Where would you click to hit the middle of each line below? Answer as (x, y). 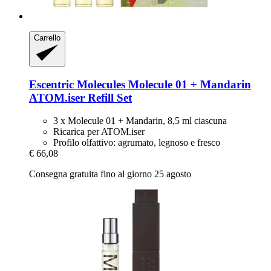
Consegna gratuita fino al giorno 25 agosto (110, 174)
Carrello (47, 38)
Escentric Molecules (77, 84)
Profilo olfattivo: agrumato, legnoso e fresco (137, 143)
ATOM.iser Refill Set (80, 97)
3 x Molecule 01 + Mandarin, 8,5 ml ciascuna (140, 121)
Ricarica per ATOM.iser (99, 132)
